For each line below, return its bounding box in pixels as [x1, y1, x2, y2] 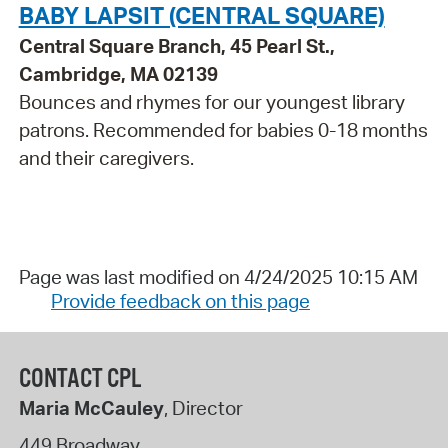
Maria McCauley [18, 395, 164, 420]
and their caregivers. [18, 146, 194, 171]
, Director [163, 395, 243, 420]
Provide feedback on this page [50, 289, 310, 314]
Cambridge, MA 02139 [18, 62, 218, 87]
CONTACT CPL [18, 362, 141, 396]
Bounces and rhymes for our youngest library [18, 90, 405, 115]
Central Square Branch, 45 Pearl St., [18, 34, 335, 59]
